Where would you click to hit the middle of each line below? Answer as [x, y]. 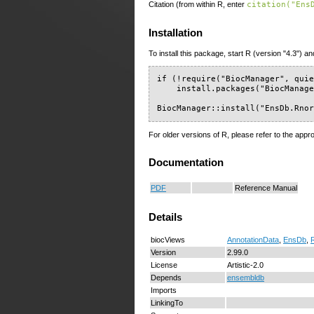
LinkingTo [167, 302]
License [164, 265]
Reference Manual [266, 187]
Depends [166, 277]
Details [165, 218]
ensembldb [246, 277]
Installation [176, 33]
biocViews [168, 239]
